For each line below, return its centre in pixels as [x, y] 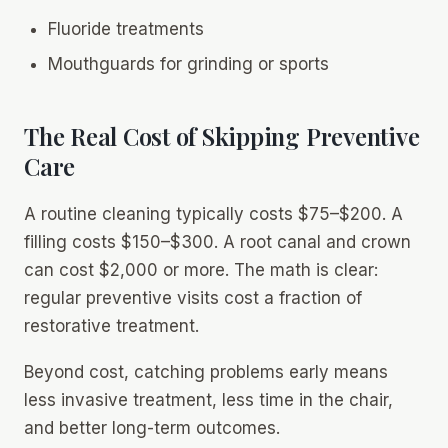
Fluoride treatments [125, 29]
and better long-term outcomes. [152, 428]
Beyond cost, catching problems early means [206, 372]
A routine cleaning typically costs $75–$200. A [213, 213]
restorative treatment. [111, 325]
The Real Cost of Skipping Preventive [222, 136]
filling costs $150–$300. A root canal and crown [217, 241]
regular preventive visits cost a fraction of [193, 297]
